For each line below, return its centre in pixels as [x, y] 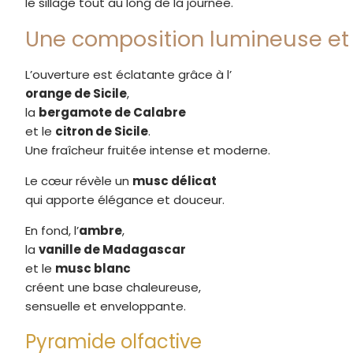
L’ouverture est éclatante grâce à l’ [128, 75]
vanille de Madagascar [112, 250]
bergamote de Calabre [112, 113]
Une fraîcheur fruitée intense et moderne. [148, 150]
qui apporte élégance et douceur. [125, 200]
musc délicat [175, 181]
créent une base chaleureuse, [113, 288]
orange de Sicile [76, 94]
